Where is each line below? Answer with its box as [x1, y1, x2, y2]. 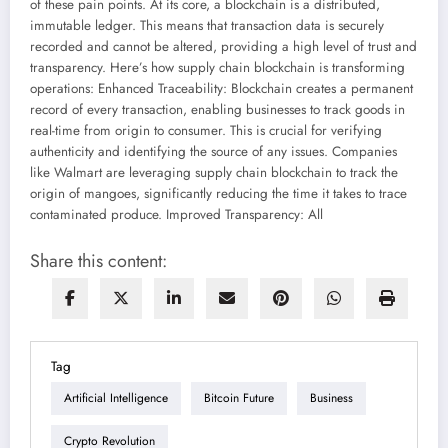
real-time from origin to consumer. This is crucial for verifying [30, 120, 382, 140]
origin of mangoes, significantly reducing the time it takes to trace [30, 183, 407, 203]
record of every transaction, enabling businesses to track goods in [30, 99, 405, 119]
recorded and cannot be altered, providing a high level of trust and [30, 36, 417, 56]
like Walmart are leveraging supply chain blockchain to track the [30, 162, 398, 182]
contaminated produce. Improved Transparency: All [30, 204, 323, 224]
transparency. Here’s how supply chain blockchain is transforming [30, 57, 405, 77]
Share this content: [30, 247, 167, 274]
